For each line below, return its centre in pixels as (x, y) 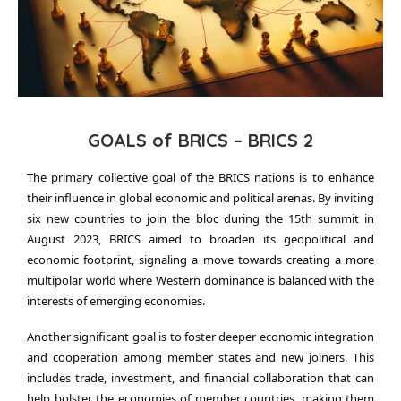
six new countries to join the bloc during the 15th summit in (200, 219)
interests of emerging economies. (116, 301)
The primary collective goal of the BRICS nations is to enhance (200, 178)
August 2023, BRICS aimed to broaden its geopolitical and (200, 239)
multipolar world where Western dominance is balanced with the (200, 281)
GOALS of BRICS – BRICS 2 (200, 141)
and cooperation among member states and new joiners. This (200, 358)
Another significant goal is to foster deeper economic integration (200, 337)
